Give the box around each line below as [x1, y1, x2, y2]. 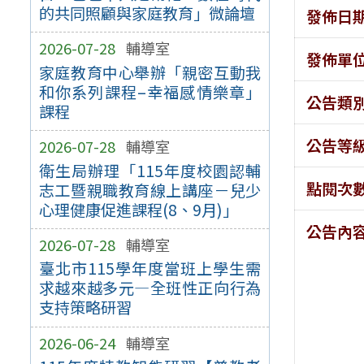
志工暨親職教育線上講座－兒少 [38, 178, 262, 201]
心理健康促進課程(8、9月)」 [38, 197, 238, 221]
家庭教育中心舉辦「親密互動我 [38, 60, 262, 84]
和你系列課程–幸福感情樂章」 [38, 80, 262, 103]
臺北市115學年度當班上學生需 [38, 257, 262, 280]
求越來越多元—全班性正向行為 [38, 276, 262, 300]
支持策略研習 [38, 296, 132, 319]
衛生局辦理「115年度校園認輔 [38, 158, 262, 182]
